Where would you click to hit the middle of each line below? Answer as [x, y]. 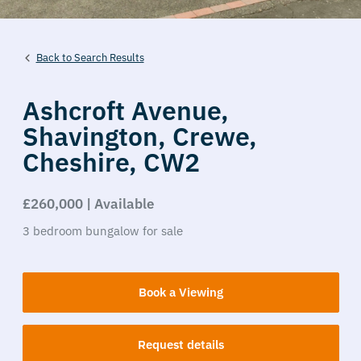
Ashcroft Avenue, [125, 110]
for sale [162, 231]
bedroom [57, 231]
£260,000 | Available [88, 204]
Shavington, [97, 136]
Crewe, [214, 136]
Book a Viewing [180, 292]
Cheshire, [83, 162]
